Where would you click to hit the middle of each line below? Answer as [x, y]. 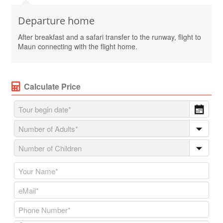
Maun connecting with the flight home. [78, 47]
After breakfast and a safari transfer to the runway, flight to [110, 37]
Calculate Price [52, 87]
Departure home [56, 21]
